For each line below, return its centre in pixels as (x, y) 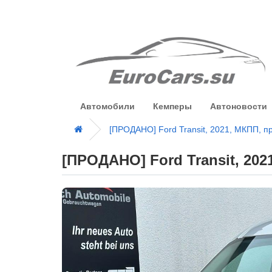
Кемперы (172, 106)
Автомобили (107, 106)
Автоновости (239, 106)
